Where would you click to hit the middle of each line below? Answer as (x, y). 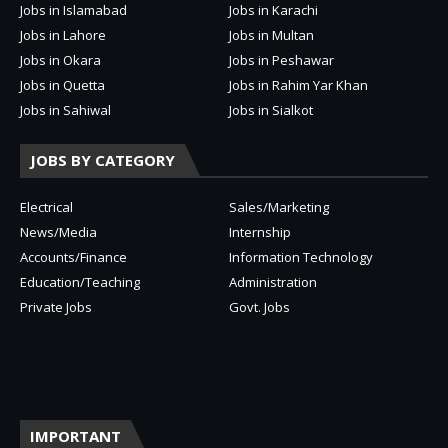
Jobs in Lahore (63, 34)
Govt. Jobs (259, 306)
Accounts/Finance (73, 256)
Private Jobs (56, 306)
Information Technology (301, 256)
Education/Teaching (80, 281)
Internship (260, 231)
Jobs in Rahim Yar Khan (298, 84)
